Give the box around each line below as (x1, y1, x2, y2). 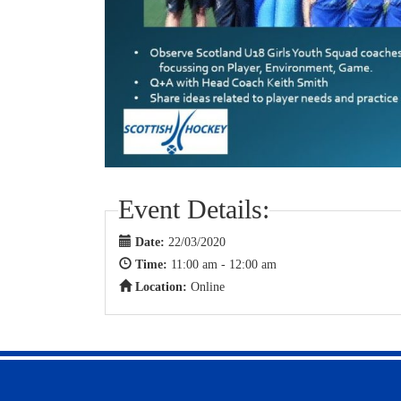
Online (191, 280, 225, 294)
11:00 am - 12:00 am (171, 258, 277, 272)
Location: (135, 280, 191, 294)
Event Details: (118, 194, 269, 225)
